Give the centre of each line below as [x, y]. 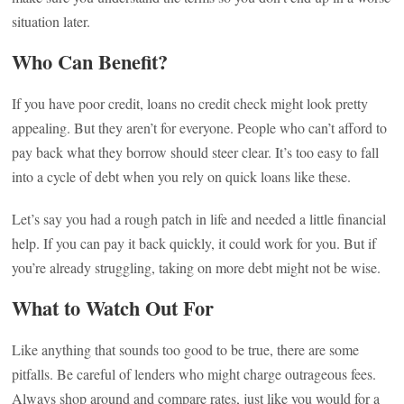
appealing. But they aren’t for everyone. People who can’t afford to [200, 128]
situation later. [51, 21]
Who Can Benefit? [90, 62]
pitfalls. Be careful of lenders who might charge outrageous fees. [194, 374]
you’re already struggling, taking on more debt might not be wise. [197, 267]
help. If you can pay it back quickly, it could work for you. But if [194, 243]
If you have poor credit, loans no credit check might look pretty [190, 103]
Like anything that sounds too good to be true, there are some [186, 349]
